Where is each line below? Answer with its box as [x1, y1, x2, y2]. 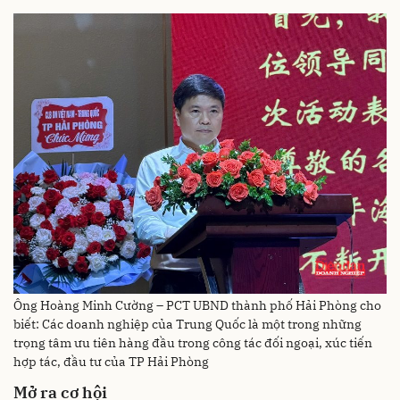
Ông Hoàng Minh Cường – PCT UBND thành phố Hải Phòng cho [13, 297, 381, 313]
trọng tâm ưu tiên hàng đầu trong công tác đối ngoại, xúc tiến [13, 335, 372, 351]
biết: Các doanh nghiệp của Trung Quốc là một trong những [13, 316, 362, 332]
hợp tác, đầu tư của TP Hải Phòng [13, 354, 209, 370]
